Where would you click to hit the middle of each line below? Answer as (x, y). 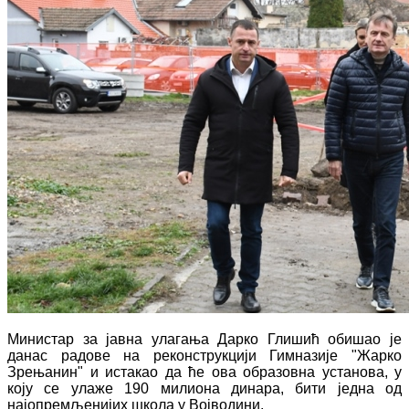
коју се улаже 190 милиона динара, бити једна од (204, 388)
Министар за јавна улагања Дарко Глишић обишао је (204, 339)
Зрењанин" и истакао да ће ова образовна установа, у (204, 372)
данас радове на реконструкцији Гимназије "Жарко (204, 355)
